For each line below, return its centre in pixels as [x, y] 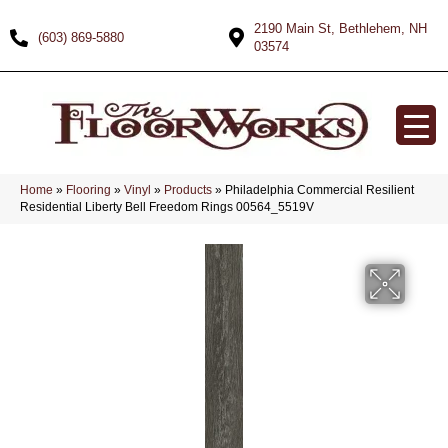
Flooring [88, 190]
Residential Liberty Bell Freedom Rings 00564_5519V [167, 207]
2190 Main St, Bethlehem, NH [340, 28]
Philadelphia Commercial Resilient [319, 190]
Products [188, 190]
